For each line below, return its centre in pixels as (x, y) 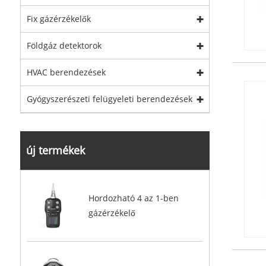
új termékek (55, 150)
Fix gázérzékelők (58, 18)
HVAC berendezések (66, 72)
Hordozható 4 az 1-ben (133, 198)
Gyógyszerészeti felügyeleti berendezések (109, 99)
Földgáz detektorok (64, 45)
